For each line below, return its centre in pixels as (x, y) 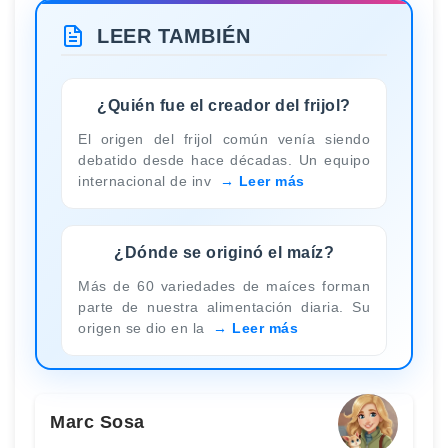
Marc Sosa (97, 421)
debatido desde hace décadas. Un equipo (224, 159)
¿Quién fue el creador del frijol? (224, 105)
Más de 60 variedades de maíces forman (224, 285)
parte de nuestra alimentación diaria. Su (224, 306)
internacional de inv (147, 180)
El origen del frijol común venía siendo (224, 138)
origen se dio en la (143, 327)
